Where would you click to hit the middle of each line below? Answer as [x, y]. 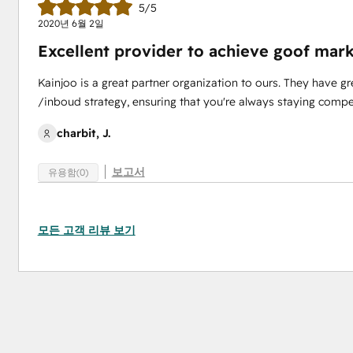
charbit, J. [83, 134]
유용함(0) [68, 172]
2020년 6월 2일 [71, 24]
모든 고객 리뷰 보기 [86, 230]
